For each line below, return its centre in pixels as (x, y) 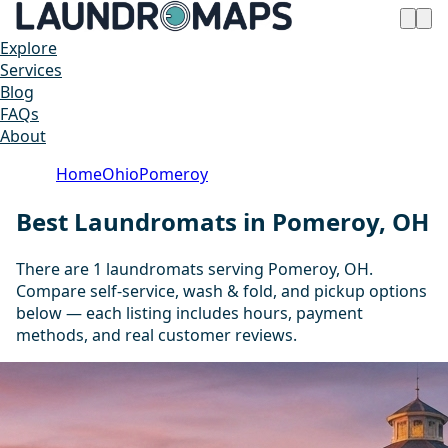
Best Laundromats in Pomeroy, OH (222, 221)
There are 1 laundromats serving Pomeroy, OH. (194, 268)
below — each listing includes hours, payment (189, 312)
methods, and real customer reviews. (156, 334)
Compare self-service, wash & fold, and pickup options (221, 290)
